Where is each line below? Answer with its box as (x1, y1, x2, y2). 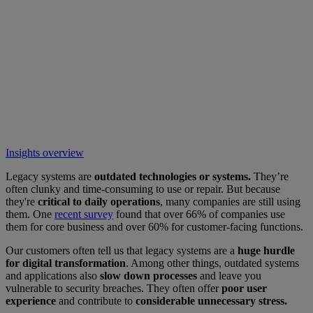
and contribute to (59, 294, 136, 307)
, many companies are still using (160, 195, 300, 208)
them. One (6, 208, 54, 220)
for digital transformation (6, 256, 126, 269)
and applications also (6, 269, 97, 282)
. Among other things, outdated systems (126, 256, 299, 269)
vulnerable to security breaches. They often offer (6, 282, 219, 294)
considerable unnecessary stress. (136, 294, 287, 307)
